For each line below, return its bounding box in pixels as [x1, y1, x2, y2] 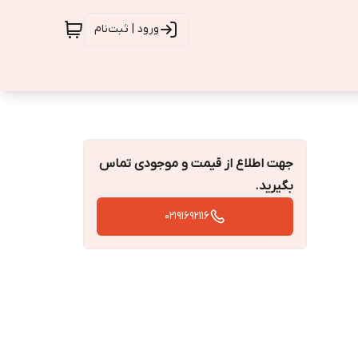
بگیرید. [255, 178, 293, 194]
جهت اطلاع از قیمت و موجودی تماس [99, 156, 293, 172]
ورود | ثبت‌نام [94, 22, 159, 37]
